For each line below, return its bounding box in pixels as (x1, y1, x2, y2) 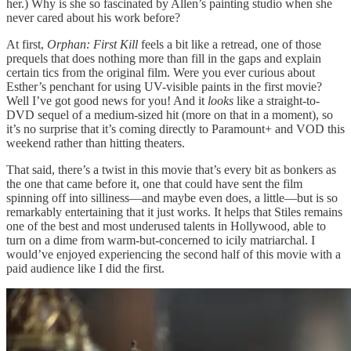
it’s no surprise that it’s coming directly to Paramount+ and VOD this (6, 122, 345, 136)
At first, (6, 38, 47, 52)
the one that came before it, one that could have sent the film (6, 177, 302, 191)
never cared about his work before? (6, 11, 180, 25)
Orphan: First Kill (47, 38, 138, 52)
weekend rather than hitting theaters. (6, 136, 185, 150)
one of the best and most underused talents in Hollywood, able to (6, 219, 326, 233)
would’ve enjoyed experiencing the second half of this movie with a (6, 248, 341, 262)
